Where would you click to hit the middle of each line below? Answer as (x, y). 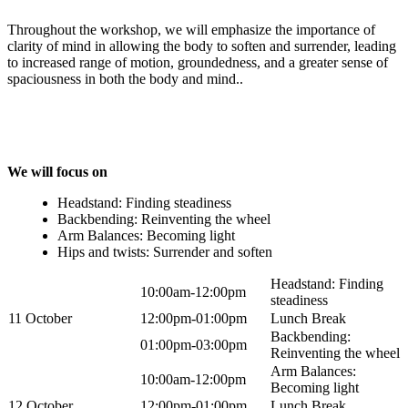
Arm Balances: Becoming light (146, 235)
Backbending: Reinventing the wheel (164, 219)
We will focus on (57, 171)
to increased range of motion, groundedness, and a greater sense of (198, 62)
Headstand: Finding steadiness (144, 202)
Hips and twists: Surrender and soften (165, 251)
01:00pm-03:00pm (194, 344)
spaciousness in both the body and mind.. (125, 78)
